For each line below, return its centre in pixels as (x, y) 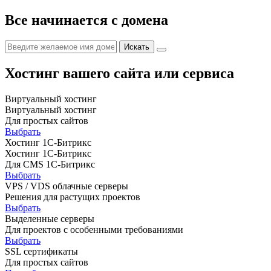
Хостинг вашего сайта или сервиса (119, 73)
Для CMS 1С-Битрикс (50, 164)
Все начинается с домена (87, 20)
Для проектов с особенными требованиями (94, 229)
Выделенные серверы (50, 218)
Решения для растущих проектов (73, 197)
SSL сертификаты (41, 251)
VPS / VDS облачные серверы (67, 186)
